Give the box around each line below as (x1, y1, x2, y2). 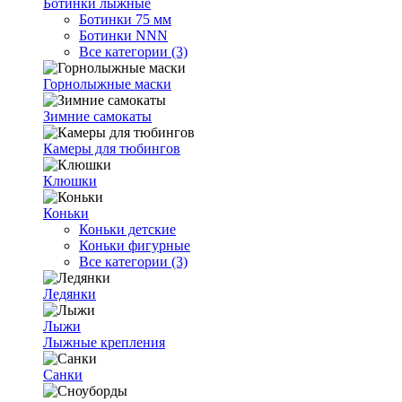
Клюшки (43, 173, 97, 188)
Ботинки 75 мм (79, 12, 171, 27)
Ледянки (43, 286, 96, 301)
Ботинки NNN (79, 28, 168, 43)
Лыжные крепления (43, 335, 165, 350)
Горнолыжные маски (43, 76, 171, 92)
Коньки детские (79, 222, 176, 237)
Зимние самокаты (43, 109, 152, 124)
